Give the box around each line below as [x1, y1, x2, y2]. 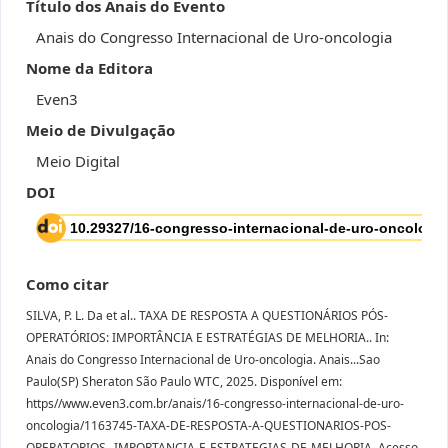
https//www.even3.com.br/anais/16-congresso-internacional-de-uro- [26, 394, 404, 412]
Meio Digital [36, 150, 120, 171]
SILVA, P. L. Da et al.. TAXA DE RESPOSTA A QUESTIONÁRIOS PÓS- [26, 306, 388, 324]
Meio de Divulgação [26, 119, 175, 140]
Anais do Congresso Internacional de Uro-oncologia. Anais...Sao [26, 350, 380, 368]
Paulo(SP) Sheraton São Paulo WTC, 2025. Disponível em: [26, 372, 342, 390]
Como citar [26, 273, 109, 294]
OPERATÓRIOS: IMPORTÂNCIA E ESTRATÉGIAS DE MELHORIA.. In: [26, 328, 389, 346]
